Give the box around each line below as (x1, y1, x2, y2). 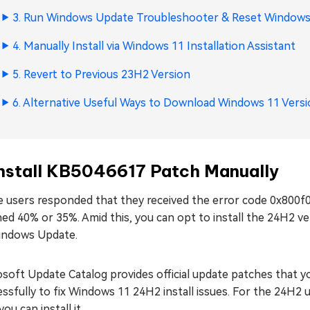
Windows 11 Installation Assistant (122, 39, 295, 53)
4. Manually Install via (12, 39, 122, 53)
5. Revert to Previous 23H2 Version (12, 68, 190, 81)
